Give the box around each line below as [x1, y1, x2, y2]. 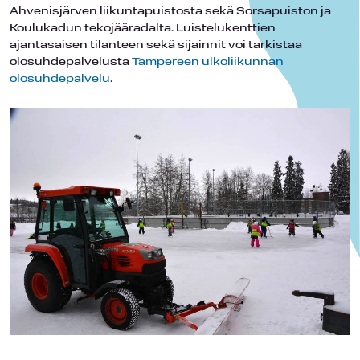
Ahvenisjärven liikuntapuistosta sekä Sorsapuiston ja [10, 5, 331, 18]
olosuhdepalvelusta [10, 55, 132, 68]
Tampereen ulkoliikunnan [132, 55, 284, 68]
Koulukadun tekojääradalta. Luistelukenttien [10, 22, 276, 35]
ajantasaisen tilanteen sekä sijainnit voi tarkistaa [10, 39, 302, 51]
